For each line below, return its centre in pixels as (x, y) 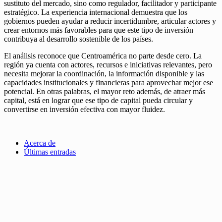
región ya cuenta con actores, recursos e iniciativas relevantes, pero (108, 64)
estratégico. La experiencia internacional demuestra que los (96, 12)
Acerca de (40, 143)
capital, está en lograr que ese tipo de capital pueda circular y (98, 100)
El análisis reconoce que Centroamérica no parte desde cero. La (103, 55)
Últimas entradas (50, 152)
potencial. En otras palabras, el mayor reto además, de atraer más (105, 91)
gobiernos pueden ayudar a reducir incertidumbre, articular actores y (110, 21)
